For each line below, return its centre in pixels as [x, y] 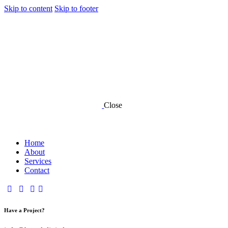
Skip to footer [76, 8]
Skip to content [28, 8]
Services [38, 161]
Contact [37, 170]
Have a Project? [24, 210]
